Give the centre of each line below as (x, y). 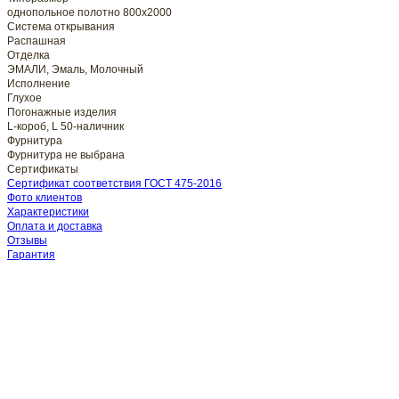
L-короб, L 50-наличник (65, 127)
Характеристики (48, 212)
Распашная (37, 41)
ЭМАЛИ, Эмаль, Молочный (75, 70)
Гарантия (31, 255)
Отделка (28, 56)
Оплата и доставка (55, 227)
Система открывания (61, 27)
